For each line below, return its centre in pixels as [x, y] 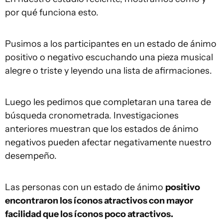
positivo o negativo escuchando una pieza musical [109, 57]
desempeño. [31, 156]
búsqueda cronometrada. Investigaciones [92, 115]
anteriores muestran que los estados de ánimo [102, 129]
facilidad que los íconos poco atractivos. [89, 214]
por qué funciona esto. [52, 12]
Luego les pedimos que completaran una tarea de [108, 102]
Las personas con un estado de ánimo [85, 187]
